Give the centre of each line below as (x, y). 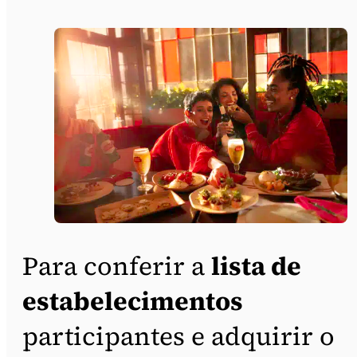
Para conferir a (117, 266)
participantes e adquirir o (178, 336)
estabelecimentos (133, 301)
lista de (256, 266)
